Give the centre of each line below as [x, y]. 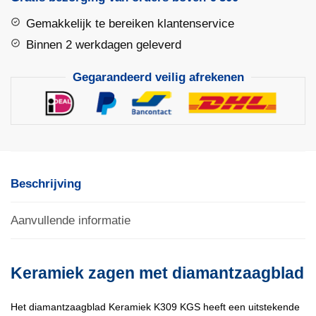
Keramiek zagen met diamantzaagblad [157, 273]
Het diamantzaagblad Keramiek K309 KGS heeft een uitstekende [155, 306]
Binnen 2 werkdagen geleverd [104, 45]
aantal [24, 44]
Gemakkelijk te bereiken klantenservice [130, 24]
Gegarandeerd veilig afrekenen [158, 77]
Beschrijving [46, 183]
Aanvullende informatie [71, 220]
